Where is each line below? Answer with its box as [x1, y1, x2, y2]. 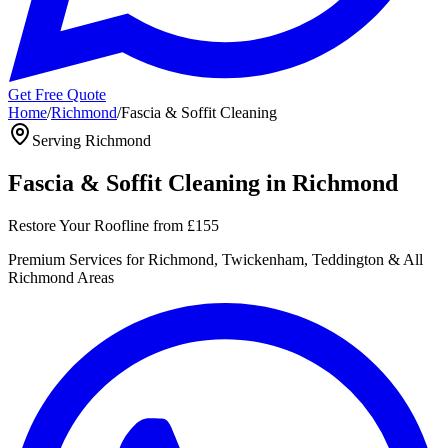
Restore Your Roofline [8, 216, 149, 234]
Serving [32, 132, 85, 149]
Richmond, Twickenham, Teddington [148, 250, 384, 268]
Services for [65, 250, 144, 268]
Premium [8, 250, 65, 268]
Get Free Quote [8, 86, 106, 103]
